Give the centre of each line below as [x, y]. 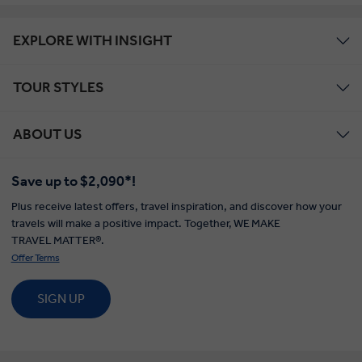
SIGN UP [61, 298]
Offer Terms [35, 257]
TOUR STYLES [59, 87]
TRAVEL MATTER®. [57, 240]
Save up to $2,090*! [73, 181]
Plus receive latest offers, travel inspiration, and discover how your [176, 206]
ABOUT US [48, 134]
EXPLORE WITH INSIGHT [93, 40]
